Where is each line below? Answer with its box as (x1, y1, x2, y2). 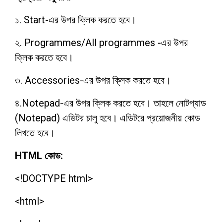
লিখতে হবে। (15, 127, 55, 139)
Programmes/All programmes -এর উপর (24, 37, 188, 49)
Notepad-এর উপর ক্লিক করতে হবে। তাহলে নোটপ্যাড (22, 97, 206, 109)
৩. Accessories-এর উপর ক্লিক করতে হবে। (15, 74, 171, 86)
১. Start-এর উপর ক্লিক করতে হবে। (15, 14, 136, 26)
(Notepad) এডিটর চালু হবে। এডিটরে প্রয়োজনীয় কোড (15, 112, 200, 124)
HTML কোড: (15, 150, 63, 162)
